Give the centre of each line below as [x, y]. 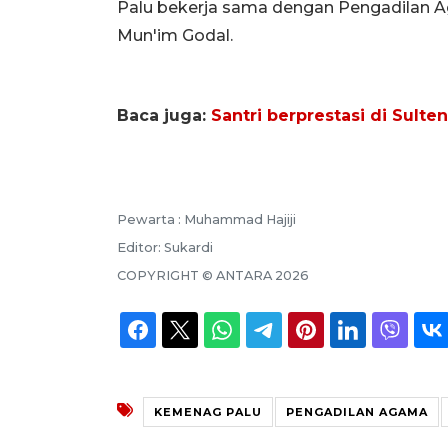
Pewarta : [150, 219]
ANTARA [244, 275]
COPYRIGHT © [166, 275]
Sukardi [188, 247]
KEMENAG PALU [208, 411]
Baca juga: [164, 115]
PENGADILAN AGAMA [357, 411]
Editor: [140, 247]
